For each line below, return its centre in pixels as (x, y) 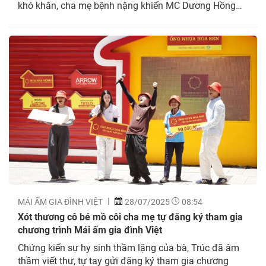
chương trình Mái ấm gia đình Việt (90, 229)
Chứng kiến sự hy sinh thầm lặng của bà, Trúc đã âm (129, 247)
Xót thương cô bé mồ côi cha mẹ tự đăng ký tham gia (130, 216)
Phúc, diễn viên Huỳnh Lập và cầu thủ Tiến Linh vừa (126, 18)
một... (30, 44)
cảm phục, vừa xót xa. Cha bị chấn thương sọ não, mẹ (130, 31)
